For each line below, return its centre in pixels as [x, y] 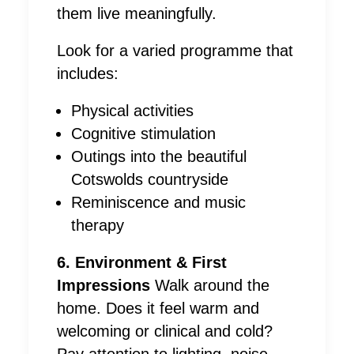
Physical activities [132, 111]
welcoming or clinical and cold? [165, 331]
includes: [88, 74]
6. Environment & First [142, 263]
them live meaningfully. [137, 14]
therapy [98, 226]
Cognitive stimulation [143, 134]
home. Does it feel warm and [158, 309]
